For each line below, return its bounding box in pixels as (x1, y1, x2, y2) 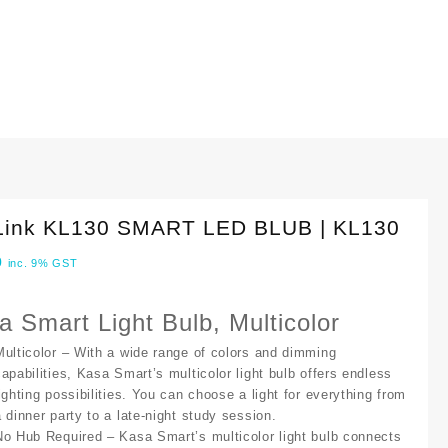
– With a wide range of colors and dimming (56, 345, 337, 360)
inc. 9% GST (7, 257, 78, 269)
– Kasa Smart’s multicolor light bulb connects (107, 429, 402, 444)
